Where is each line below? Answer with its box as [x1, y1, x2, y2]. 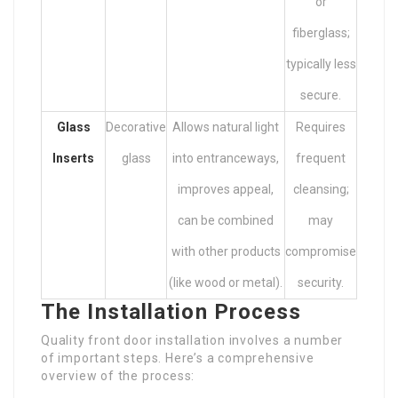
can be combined [178, 212, 274, 227]
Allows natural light [172, 119, 279, 134]
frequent [296, 150, 346, 165]
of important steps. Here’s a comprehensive [41, 350, 314, 365]
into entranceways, [172, 150, 279, 165]
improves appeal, [178, 181, 274, 196]
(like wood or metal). [169, 275, 283, 290]
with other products [171, 243, 281, 259]
